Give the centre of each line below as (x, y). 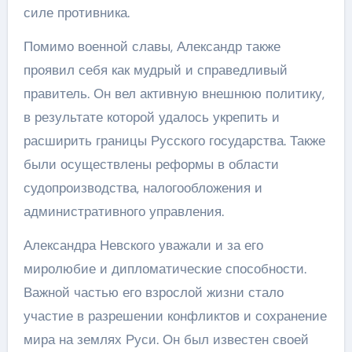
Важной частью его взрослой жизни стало (153, 292)
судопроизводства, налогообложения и (143, 188)
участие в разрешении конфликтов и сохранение (175, 316)
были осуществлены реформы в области (151, 164)
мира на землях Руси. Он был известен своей (166, 339)
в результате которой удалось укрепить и (151, 117)
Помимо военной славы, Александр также (152, 46)
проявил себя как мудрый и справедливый (155, 70)
